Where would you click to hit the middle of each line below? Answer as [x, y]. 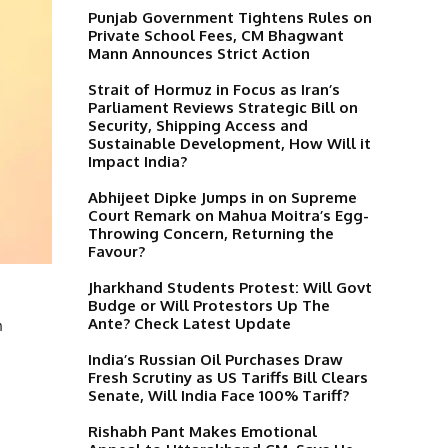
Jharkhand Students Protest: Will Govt [230, 287]
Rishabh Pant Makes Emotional [202, 431]
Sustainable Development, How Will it [229, 143]
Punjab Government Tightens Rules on [230, 17]
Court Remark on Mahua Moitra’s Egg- [228, 215]
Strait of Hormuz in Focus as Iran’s [214, 89]
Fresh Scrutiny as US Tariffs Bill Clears [228, 377]
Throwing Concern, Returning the [211, 233]
